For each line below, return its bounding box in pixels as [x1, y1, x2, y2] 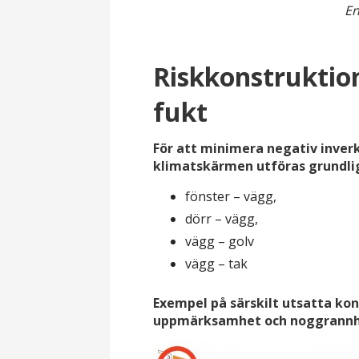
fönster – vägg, [185, 188, 277, 206]
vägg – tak [185, 255, 248, 273]
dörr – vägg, [185, 210, 259, 228]
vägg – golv [185, 232, 255, 251]
